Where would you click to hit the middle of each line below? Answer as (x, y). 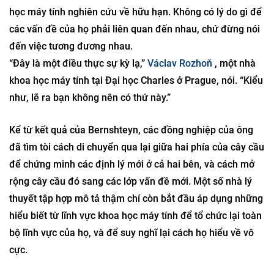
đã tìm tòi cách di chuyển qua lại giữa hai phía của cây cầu (137, 147)
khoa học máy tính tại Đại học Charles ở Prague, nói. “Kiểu (136, 80)
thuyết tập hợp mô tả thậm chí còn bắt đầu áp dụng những (136, 198)
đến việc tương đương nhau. (71, 46)
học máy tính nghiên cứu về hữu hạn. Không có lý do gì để (135, 12)
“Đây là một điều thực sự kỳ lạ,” (78, 63)
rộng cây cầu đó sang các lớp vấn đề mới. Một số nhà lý (131, 181)
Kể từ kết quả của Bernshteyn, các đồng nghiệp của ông (131, 130)
